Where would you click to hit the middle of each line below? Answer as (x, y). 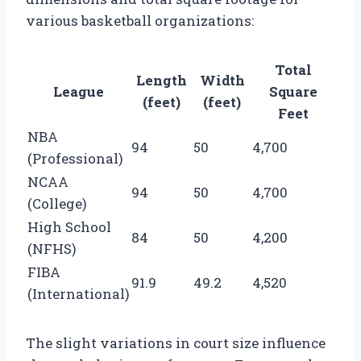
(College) (57, 203)
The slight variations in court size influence (176, 342)
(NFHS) (52, 248)
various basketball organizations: (140, 20)
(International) (79, 293)
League (79, 91)
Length (162, 80)
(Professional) (75, 158)
